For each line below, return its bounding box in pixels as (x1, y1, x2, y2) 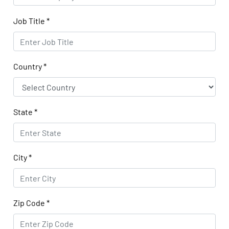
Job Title (13, 16, 47, 26)
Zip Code (13, 198, 47, 208)
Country (13, 61, 44, 71)
